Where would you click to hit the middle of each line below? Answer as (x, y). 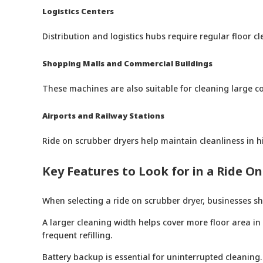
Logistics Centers (78, 11)
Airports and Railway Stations (103, 116)
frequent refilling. (77, 235)
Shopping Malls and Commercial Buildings (127, 64)
